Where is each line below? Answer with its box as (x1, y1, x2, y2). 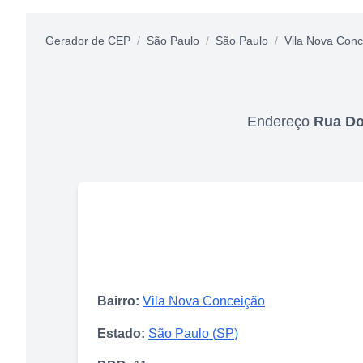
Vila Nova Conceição (143, 293, 265, 308)
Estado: (97, 326, 145, 340)
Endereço (247, 113, 314, 130)
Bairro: (97, 293, 139, 308)
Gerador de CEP (45, 33, 130, 47)
